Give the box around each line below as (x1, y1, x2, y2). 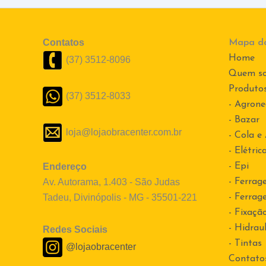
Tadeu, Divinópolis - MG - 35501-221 (43, 192, 197, 203)
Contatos (43, 37, 84, 48)
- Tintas (228, 239, 262, 249)
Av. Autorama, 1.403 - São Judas (43, 177, 180, 188)
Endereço (43, 161, 87, 172)
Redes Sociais (43, 224, 107, 235)
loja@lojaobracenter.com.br (66, 126, 182, 137)
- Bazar (228, 115, 259, 125)
